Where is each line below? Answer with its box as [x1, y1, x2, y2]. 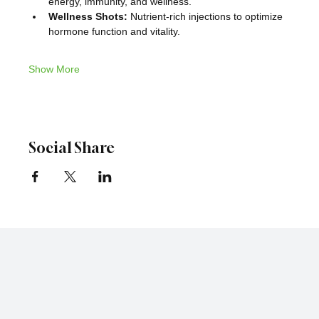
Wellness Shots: [48, 10, 127, 22]
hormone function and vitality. [48, 25, 180, 37]
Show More [28, 63, 80, 75]
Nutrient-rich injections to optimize [127, 10, 286, 22]
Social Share [28, 138, 115, 157]
